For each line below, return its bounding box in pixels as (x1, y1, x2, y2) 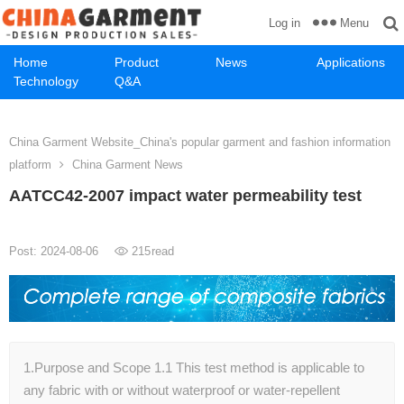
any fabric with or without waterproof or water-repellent (23, 382, 340, 399)
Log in (269, 16, 300, 30)
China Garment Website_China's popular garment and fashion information (9, 135, 390, 149)
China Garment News (72, 158, 183, 171)
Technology (14, 74, 78, 88)
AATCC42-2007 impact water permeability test (9, 187, 362, 205)
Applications (317, 55, 385, 69)
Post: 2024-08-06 (9, 244, 102, 258)
